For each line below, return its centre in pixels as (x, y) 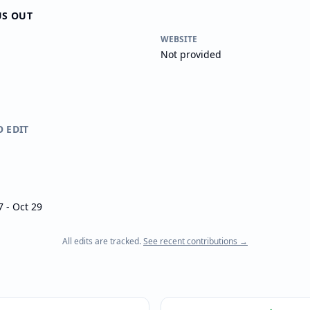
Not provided (191, 54)
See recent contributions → (195, 241)
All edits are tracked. (102, 241)
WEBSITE (179, 39)
